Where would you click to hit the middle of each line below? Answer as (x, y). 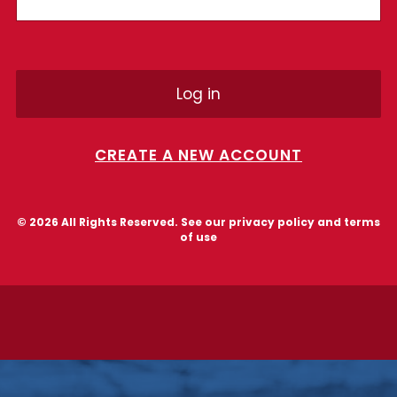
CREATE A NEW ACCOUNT (198, 155)
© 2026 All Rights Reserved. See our (123, 222)
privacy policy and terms (304, 222)
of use (198, 237)
